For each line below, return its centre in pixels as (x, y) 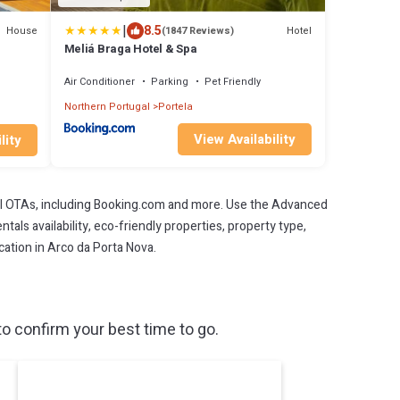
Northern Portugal (107, 107)
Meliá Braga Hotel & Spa (130, 49)
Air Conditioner (99, 82)
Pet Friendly (232, 82)
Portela (175, 107)
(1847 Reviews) (197, 31)
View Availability (245, 139)
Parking (169, 82)
